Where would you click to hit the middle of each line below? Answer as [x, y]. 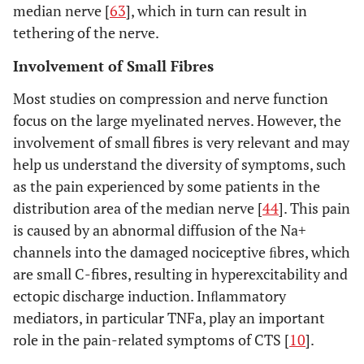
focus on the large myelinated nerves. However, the [177, 120]
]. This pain [314, 208]
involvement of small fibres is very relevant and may [181, 142]
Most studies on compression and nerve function [171, 98]
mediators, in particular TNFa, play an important [169, 318]
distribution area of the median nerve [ [138, 208]
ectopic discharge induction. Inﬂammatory [149, 296]
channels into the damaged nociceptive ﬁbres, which [182, 252]
